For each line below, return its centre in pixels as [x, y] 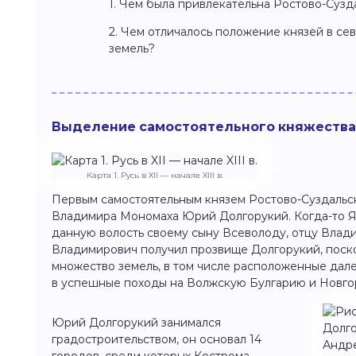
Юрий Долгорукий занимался [136, 323]
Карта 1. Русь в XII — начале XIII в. [155, 175]
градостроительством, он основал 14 [157, 339]
